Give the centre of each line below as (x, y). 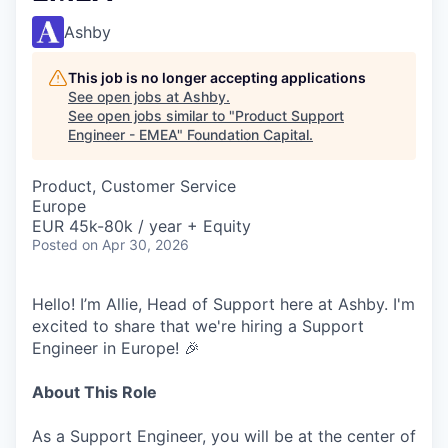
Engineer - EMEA (122, 134)
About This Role (94, 392)
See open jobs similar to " (151, 115)
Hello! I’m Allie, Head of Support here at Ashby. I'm (223, 304)
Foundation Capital (248, 134)
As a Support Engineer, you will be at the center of (224, 436)
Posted (55, 244)
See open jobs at (125, 96)
